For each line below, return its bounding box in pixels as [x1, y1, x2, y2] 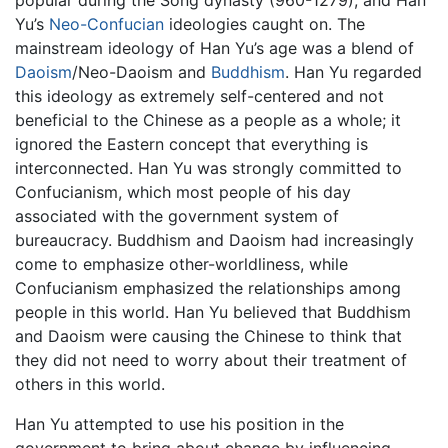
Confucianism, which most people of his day [15, 182, 351, 203]
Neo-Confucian [49, 14, 164, 35]
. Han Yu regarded [285, 62, 422, 83]
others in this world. [15, 374, 165, 395]
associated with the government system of [15, 206, 339, 227]
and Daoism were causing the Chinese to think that [15, 326, 402, 347]
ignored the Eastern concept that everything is [15, 134, 368, 155]
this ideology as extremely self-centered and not [15, 86, 384, 107]
